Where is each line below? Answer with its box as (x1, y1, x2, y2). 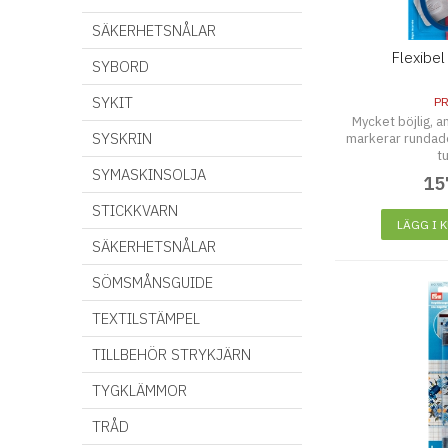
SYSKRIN (92, 129, 152, 148)
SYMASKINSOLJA (92, 165, 206, 184)
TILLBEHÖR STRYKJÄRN (92, 345, 251, 364)
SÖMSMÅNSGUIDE (92, 273, 213, 292)
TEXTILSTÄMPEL (92, 309, 200, 328)
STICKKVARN (92, 201, 178, 220)
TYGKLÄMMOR (92, 381, 187, 400)
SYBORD (92, 57, 149, 76)
